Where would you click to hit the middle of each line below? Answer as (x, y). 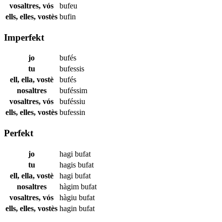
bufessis (72, 69)
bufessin (72, 112)
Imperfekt (24, 37)
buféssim (73, 91)
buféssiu (72, 102)
